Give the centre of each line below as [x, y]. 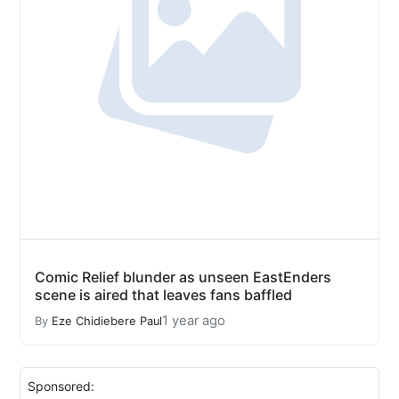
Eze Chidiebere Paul [107, 321]
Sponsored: [61, 386]
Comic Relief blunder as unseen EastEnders [183, 277]
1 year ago [194, 321]
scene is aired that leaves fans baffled [163, 295]
